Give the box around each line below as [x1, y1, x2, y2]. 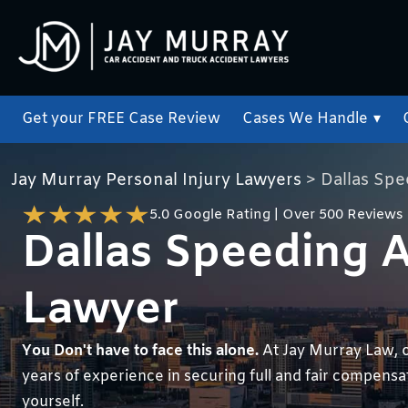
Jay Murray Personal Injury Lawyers [11, 169, 301, 191]
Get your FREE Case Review [22, 109, 220, 128]
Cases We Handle [242, 109, 368, 128]
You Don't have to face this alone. [22, 342, 259, 361]
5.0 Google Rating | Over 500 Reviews [149, 206, 403, 224]
